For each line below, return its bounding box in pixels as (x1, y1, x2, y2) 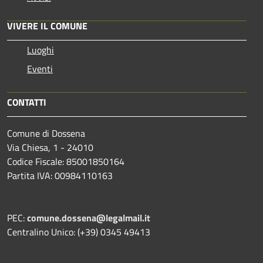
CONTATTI (7, 95, 46, 109)
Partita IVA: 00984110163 (7, 168, 113, 183)
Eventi (27, 61, 53, 76)
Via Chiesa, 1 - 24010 (7, 140, 93, 154)
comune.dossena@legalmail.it (27, 210, 150, 225)
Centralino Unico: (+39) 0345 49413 (7, 224, 150, 239)
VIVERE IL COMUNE (7, 18, 87, 33)
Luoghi (27, 42, 54, 57)
